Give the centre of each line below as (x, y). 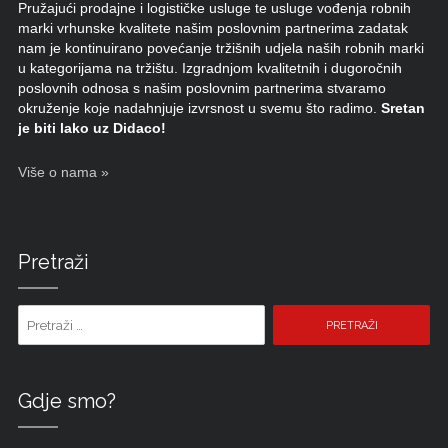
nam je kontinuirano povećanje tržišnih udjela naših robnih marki (220, 49)
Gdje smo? (66, 401)
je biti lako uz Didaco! (91, 129)
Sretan (402, 109)
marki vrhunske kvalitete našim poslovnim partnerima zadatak (212, 29)
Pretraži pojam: (313, 315)
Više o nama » (63, 173)
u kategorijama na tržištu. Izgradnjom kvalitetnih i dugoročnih (209, 69)
